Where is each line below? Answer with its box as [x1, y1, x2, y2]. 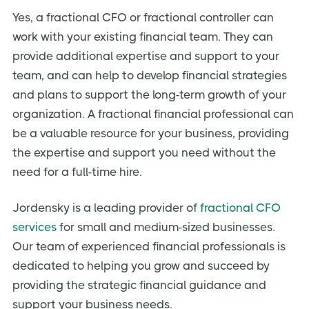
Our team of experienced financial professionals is [12, 239, 286, 253]
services [12, 219, 57, 234]
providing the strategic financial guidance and [12, 277, 266, 292]
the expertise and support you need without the [12, 145, 276, 159]
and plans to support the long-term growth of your [12, 87, 286, 101]
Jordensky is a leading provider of [12, 200, 200, 215]
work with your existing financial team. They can [12, 29, 273, 43]
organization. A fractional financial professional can [12, 106, 294, 121]
